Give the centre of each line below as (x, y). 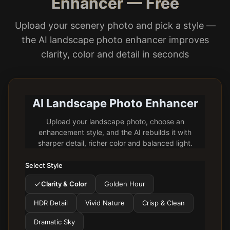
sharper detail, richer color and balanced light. (115, 143)
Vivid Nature (105, 203)
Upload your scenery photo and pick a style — (115, 25)
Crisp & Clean (164, 203)
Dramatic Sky (54, 222)
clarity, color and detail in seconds (115, 54)
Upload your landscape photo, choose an (115, 121)
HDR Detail (51, 203)
